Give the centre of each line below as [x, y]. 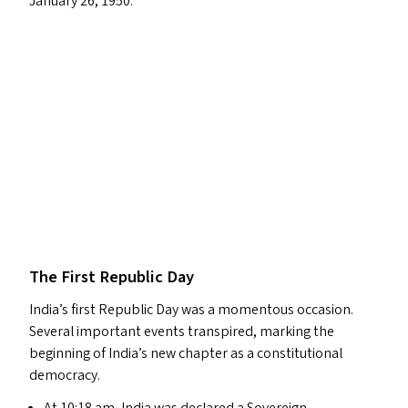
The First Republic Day [112, 277]
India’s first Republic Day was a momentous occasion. [191, 310]
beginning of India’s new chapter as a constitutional [186, 353]
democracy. [65, 375]
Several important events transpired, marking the [182, 331]
